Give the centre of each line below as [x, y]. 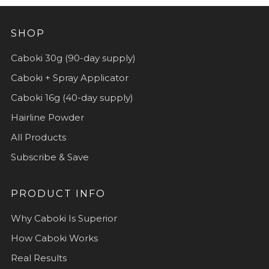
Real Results [39, 258]
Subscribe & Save [50, 157]
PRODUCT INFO [58, 193]
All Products [38, 137]
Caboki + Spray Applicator [70, 77]
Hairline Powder [47, 117]
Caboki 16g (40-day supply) [72, 97]
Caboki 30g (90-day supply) [73, 58]
